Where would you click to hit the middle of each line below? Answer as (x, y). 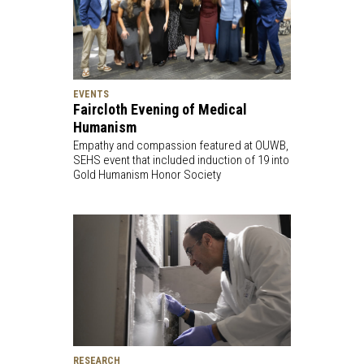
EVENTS (91, 95)
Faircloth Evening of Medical (160, 110)
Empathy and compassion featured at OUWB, (180, 146)
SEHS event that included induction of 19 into (181, 160)
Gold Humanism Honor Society (147, 175)
